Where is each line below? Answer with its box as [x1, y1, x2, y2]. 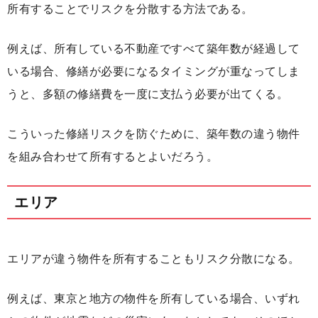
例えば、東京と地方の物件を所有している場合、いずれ [7, 292, 300, 305]
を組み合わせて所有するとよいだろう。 [7, 150, 218, 163]
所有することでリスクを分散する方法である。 [7, 3, 253, 16]
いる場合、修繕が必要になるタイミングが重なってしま [7, 65, 300, 78]
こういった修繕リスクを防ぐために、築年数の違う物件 [7, 128, 300, 141]
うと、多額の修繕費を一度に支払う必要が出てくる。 [7, 88, 288, 101]
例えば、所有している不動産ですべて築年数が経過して [7, 43, 300, 55]
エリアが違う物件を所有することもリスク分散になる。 [7, 253, 300, 265]
